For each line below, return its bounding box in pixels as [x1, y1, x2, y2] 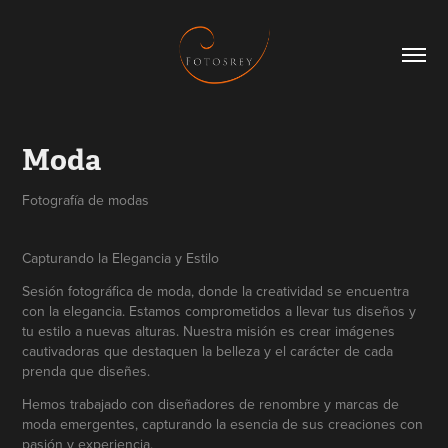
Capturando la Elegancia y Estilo [22, 247, 220, 268]
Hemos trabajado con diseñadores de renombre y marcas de [22, 393, 400, 414]
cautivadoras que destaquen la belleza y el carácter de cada [22, 340, 394, 361]
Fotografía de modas [22, 189, 150, 210]
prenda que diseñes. [22, 360, 151, 381]
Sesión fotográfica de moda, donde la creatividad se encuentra [22, 280, 410, 301]
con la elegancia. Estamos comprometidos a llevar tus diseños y [22, 300, 417, 321]
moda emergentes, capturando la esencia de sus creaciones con [22, 413, 424, 434]
